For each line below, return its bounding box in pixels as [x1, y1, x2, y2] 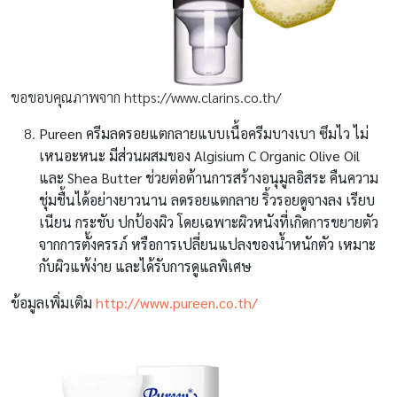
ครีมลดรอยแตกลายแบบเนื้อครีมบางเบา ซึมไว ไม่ [86, 124, 369, 144]
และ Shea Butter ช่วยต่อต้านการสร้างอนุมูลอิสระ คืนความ [39, 168, 378, 188]
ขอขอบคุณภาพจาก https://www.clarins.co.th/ [11, 88, 281, 107]
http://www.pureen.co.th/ [96, 293, 258, 313]
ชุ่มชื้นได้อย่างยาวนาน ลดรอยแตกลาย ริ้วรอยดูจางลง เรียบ [39, 191, 375, 210]
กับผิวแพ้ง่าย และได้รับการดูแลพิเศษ [39, 257, 252, 276]
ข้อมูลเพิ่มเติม [11, 293, 96, 313]
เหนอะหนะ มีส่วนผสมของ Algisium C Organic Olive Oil [39, 146, 360, 166]
